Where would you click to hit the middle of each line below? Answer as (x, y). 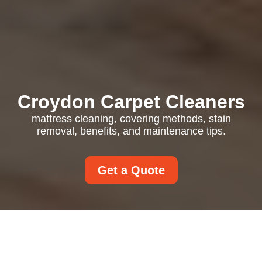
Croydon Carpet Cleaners (131, 102)
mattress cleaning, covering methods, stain (131, 119)
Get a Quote (131, 170)
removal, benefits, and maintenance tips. (131, 131)
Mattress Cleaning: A (119, 243)
